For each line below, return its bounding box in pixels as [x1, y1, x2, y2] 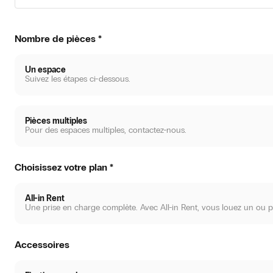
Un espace [25, 65, 66, 75]
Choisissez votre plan [15, 161, 107, 173]
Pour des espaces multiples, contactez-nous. [25, 125, 186, 135]
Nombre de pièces [15, 33, 96, 44]
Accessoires [15, 239, 69, 250]
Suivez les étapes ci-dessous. [25, 74, 130, 84]
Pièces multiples [25, 116, 87, 126]
